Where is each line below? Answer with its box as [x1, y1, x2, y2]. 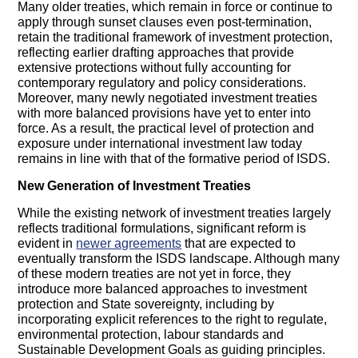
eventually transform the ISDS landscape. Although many [18, 252, 340, 266]
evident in [18, 237, 77, 251]
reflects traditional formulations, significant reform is [18, 221, 307, 236]
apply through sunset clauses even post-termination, [18, 15, 312, 30]
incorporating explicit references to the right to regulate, [18, 312, 328, 327]
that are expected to [181, 237, 296, 251]
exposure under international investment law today [18, 137, 303, 151]
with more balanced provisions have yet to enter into [18, 106, 312, 121]
